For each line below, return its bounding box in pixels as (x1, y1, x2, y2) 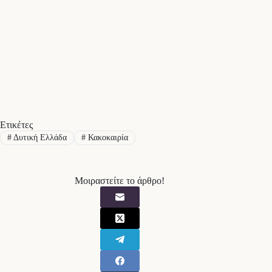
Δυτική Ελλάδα (11, 132, 67, 142)
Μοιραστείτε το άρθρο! (75, 175, 165, 186)
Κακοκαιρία (85, 132, 128, 142)
